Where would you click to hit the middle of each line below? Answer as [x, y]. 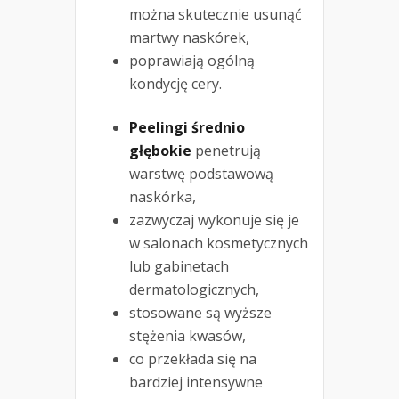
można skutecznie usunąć [216, 15]
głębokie [160, 151]
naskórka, [163, 197]
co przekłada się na [193, 359]
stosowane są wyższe [200, 313]
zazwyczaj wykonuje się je [214, 220]
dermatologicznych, [194, 290]
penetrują [226, 151]
